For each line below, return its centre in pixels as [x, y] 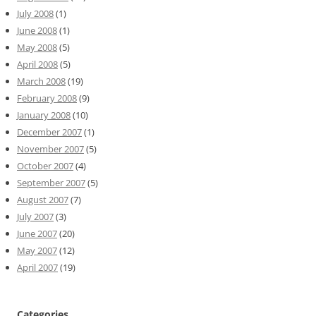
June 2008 [37, 30]
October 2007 [45, 165]
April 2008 [37, 64]
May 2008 [37, 47]
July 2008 [35, 13]
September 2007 [51, 182]
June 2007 [37, 233]
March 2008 [41, 81]
